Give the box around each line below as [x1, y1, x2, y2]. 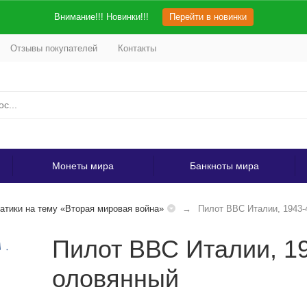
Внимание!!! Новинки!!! [53, 12, 149, 22]
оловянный [51, 265, 179, 293]
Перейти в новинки [169, 12, 247, 22]
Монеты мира [52, 160, 114, 171]
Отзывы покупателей [10, 42, 97, 53]
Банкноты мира [189, 160, 259, 171]
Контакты [117, 42, 156, 53]
